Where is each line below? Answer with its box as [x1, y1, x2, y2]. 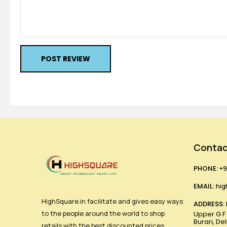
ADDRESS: [194, 199, 224, 209]
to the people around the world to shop [42, 209, 165, 218]
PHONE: [194, 164, 218, 174]
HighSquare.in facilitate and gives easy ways [42, 197, 183, 206]
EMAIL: [194, 181, 214, 192]
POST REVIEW [41, 54, 90, 64]
